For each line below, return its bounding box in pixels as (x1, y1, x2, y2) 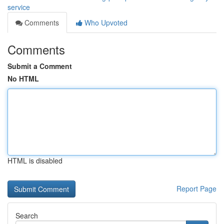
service (7, 2, 30, 12)
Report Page (176, 183, 216, 193)
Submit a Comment (7, 61, 72, 71)
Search (15, 210, 38, 220)
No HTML (7, 73, 39, 83)
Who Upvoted (82, 17, 127, 27)
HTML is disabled (7, 155, 62, 165)
